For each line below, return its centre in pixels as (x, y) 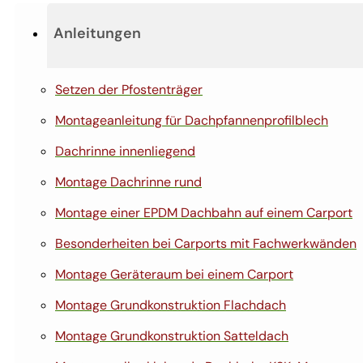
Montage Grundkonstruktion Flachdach (171, 305)
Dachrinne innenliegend (125, 151)
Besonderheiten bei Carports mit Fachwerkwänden (206, 243)
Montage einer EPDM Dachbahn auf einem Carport (204, 212)
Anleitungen (97, 33)
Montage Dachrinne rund (128, 181)
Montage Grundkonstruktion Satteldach (172, 335)
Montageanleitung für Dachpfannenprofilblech (192, 120)
